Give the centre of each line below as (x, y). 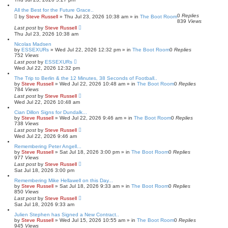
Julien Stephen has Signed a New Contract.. (67, 214)
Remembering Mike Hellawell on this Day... (64, 180)
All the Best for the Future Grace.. (54, 10)
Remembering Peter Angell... (48, 146)
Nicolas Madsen (33, 44)
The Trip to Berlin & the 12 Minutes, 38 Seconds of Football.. (86, 78)
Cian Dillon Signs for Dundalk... (51, 112)
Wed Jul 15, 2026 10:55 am (92, 220)
